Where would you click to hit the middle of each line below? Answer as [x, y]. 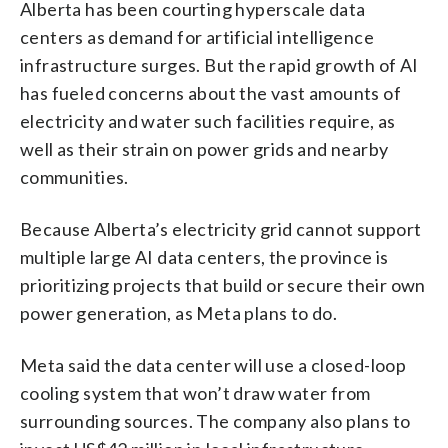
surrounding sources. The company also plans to [215, 420]
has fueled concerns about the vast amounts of [210, 92]
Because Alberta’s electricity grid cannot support [221, 228]
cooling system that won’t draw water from [195, 392]
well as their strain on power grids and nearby [204, 148]
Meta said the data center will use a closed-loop [213, 364]
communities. [74, 176]
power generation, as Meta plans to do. [179, 312]
